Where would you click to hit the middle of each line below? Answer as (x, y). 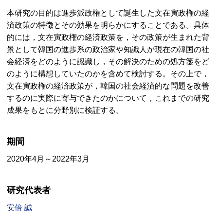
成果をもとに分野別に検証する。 (65, 110)
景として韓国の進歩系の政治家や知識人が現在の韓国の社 (108, 49)
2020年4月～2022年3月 (48, 159)
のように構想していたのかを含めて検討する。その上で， (108, 74)
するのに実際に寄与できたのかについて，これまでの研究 (108, 98)
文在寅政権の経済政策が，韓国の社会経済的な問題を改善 (108, 86)
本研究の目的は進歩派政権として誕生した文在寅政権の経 (108, 13)
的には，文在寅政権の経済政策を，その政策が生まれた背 (108, 37)
